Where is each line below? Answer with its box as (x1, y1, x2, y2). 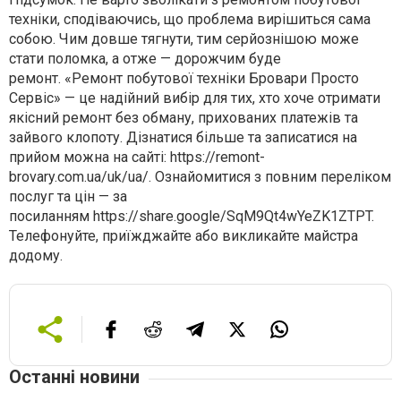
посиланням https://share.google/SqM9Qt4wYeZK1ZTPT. (9, 208, 374, 226)
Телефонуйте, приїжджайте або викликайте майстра (9, 227, 358, 245)
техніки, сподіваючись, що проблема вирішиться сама (9, 11, 371, 29)
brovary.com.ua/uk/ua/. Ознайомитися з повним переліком (9, 168, 391, 186)
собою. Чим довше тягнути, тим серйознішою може (9, 30, 359, 48)
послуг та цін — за (9, 188, 127, 206)
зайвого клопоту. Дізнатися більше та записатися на (9, 129, 357, 147)
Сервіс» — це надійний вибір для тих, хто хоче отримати (9, 90, 380, 107)
